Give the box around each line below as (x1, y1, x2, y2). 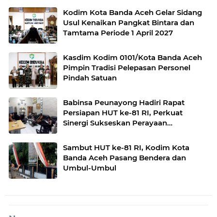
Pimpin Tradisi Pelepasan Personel (63, 63, 190, 72)
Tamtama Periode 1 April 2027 (63, 28, 173, 37)
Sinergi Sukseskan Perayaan (63, 118, 167, 127)
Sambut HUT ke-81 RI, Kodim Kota (63, 143, 189, 152)
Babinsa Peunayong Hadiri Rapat (63, 98, 185, 107)
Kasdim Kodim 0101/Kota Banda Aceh (63, 53, 202, 62)
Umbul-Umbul (63, 163, 116, 172)
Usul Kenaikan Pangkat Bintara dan (63, 18, 194, 27)
